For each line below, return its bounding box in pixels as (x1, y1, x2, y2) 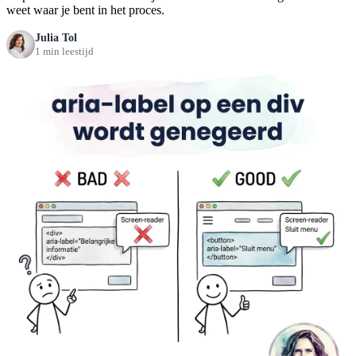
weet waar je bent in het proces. (6, 2, 164, 17)
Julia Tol (35, 31, 77, 44)
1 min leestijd (35, 45, 94, 57)
